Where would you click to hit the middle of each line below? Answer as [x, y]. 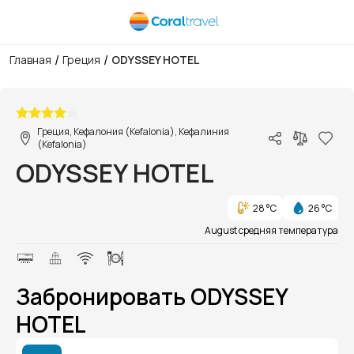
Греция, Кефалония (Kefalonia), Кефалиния [133, 132]
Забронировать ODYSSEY [152, 296]
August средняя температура [271, 230]
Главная [30, 60]
